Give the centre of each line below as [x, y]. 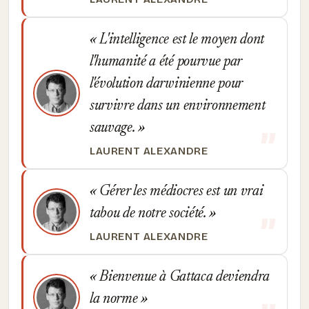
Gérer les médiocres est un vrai [180, 192]
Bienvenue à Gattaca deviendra [183, 277]
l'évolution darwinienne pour [166, 84]
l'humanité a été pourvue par [166, 62]
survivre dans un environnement [178, 106]
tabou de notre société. [150, 214]
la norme [116, 299]
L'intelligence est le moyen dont [180, 40]
